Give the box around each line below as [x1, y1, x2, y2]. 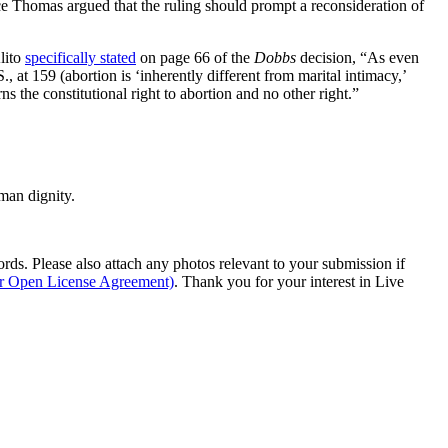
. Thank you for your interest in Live [174, 272, 404, 290]
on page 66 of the [136, 48, 254, 66]
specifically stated [25, 48, 136, 66]
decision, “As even [296, 48, 419, 66]
